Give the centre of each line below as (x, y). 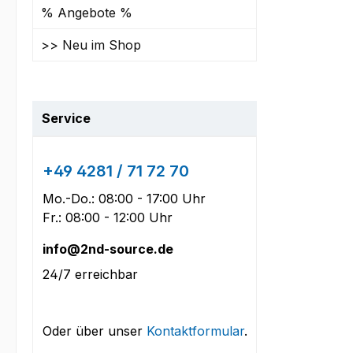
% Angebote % (87, 12)
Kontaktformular (195, 331)
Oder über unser (95, 331)
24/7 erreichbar (90, 274)
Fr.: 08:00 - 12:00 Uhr (108, 217)
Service (66, 118)
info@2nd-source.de (108, 249)
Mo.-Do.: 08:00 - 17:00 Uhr (124, 198)
